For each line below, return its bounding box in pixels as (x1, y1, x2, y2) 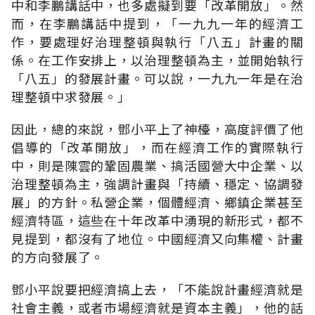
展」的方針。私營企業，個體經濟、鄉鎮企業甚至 (11, 192, 304, 211)
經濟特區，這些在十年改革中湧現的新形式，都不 (11, 210, 304, 229)
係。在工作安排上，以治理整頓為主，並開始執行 (11, 50, 304, 69)
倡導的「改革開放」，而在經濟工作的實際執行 (11, 137, 304, 156)
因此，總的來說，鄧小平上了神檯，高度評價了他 (11, 119, 304, 138)
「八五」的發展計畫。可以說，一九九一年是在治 (11, 68, 304, 87)
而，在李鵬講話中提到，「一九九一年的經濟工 (11, 13, 304, 32)
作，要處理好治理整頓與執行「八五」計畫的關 (11, 32, 304, 51)
